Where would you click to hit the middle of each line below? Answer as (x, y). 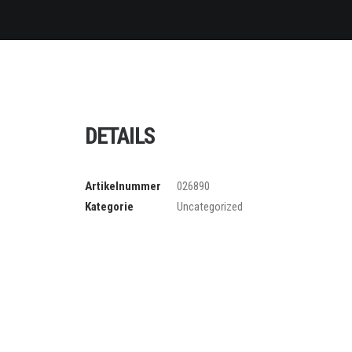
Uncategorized (210, 207)
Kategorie (109, 207)
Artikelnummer (123, 186)
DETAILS (120, 136)
